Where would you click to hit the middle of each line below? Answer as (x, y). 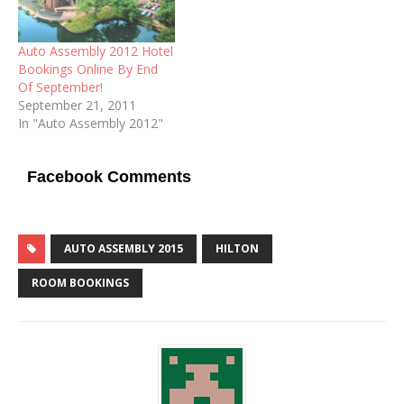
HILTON (237, 248)
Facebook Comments (109, 176)
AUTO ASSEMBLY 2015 (124, 248)
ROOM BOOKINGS (80, 282)
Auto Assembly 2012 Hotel (96, 50)
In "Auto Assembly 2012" (91, 123)
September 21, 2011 (77, 105)
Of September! (60, 87)
